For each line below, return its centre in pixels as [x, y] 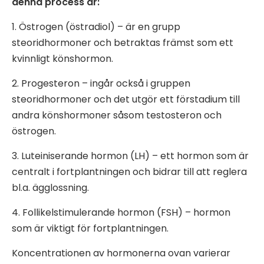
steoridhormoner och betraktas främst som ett [123, 42]
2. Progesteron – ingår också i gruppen [101, 83]
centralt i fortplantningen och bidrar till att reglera [129, 171]
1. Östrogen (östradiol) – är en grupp [96, 27]
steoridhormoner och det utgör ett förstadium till [126, 99]
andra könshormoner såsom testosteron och [117, 115]
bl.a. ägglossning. [50, 187]
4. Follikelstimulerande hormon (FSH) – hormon [121, 212]
